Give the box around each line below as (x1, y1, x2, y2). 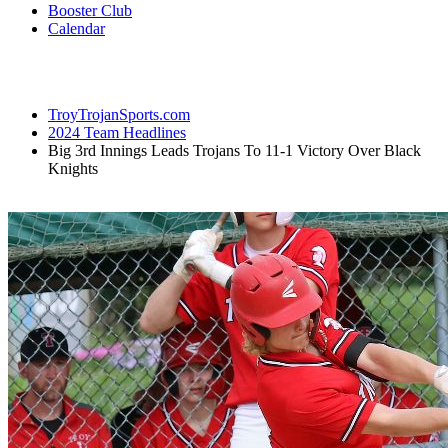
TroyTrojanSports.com (48, 105, 190, 123)
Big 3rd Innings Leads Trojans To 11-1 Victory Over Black (48, 141, 421, 159)
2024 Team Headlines (48, 123, 186, 141)
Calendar (48, 19, 105, 37)
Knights (48, 159, 98, 177)
